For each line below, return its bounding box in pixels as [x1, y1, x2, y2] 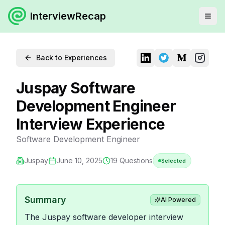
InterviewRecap [30, 10, 106, 22]
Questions [118, 156, 153, 165]
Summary [25, 194, 66, 205]
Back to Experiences [36, 53, 107, 62]
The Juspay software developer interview [25, 212, 183, 222]
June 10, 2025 [56, 156, 102, 165]
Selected [161, 157, 186, 164]
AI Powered [161, 196, 196, 203]
